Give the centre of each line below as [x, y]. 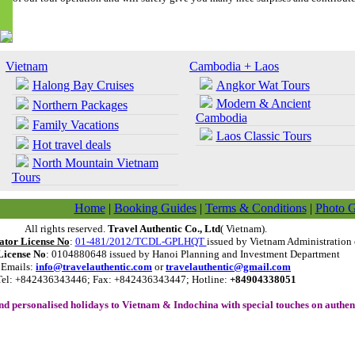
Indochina [196, 305]
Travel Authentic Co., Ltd [164, 229]
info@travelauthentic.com [94, 267]
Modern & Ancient [263, 103]
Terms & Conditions [256, 208]
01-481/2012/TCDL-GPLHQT [141, 241]
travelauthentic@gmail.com [228, 267]
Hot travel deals [71, 145]
